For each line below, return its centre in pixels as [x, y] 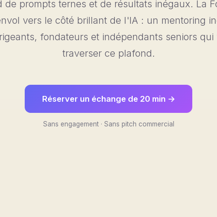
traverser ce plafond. [108, 54]
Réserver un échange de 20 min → [108, 99]
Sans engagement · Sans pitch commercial [108, 124]
